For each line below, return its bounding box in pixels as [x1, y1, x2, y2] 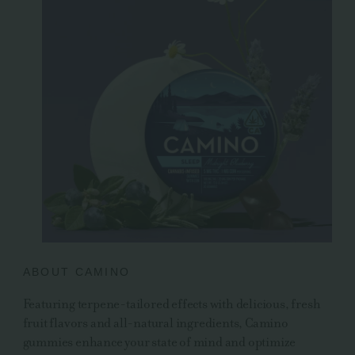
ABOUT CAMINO [22, 265, 131, 279]
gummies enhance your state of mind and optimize [22, 332, 296, 351]
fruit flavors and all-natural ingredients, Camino [22, 313, 288, 332]
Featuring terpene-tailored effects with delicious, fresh [22, 294, 321, 313]
